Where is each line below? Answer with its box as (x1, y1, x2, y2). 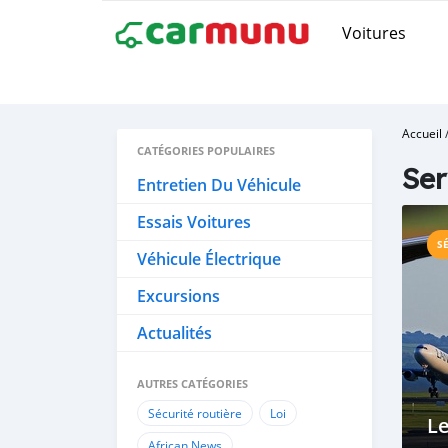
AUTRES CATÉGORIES (137, 376, 248, 391)
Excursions (137, 285, 220, 307)
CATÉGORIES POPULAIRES (137, 143, 275, 158)
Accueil (402, 125, 442, 141)
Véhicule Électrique (137, 248, 281, 270)
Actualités (137, 322, 212, 344)
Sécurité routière (148, 405, 242, 421)
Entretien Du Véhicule (137, 174, 301, 196)
